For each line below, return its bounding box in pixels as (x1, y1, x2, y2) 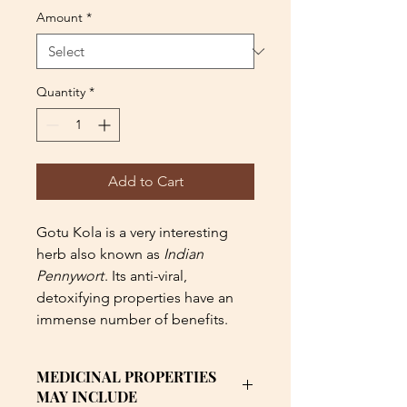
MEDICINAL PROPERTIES (36, 367, 216, 387)
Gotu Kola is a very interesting (36, 223, 228, 242)
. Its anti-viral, (104, 267, 187, 285)
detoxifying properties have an (36, 289, 233, 307)
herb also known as (36, 245, 164, 263)
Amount (36, 9, 83, 26)
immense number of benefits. (36, 311, 228, 329)
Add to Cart (107, 173, 184, 191)
